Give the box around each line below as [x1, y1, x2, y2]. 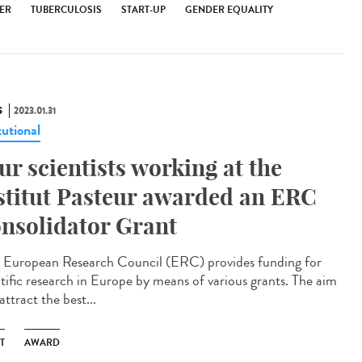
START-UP [121, 2, 166, 17]
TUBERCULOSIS [31, 2, 102, 17]
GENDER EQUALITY [185, 2, 273, 17]
